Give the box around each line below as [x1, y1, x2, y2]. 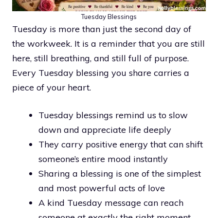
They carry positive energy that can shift [38, 138, 203, 150]
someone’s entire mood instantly [38, 153, 168, 164]
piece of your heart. [12, 81, 91, 93]
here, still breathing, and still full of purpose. [12, 52, 189, 64]
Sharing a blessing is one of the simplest [38, 167, 201, 179]
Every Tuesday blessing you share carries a [12, 67, 189, 78]
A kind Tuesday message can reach [38, 197, 183, 208]
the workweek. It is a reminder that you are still [12, 37, 205, 49]
